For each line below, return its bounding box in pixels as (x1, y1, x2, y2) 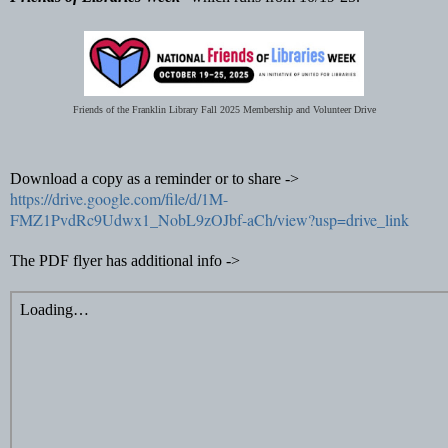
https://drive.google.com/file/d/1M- (10, 187, 228, 209)
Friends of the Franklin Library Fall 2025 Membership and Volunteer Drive (72, 103, 376, 115)
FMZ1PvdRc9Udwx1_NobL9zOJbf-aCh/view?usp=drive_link (10, 208, 409, 230)
